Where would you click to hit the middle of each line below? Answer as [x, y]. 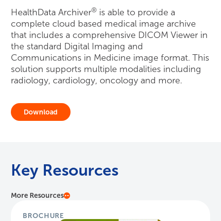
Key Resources [65, 170]
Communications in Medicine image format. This [110, 58]
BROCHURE [43, 216]
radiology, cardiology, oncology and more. [97, 81]
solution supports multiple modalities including [106, 69]
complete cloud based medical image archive [104, 24]
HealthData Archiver [51, 13]
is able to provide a [136, 13]
